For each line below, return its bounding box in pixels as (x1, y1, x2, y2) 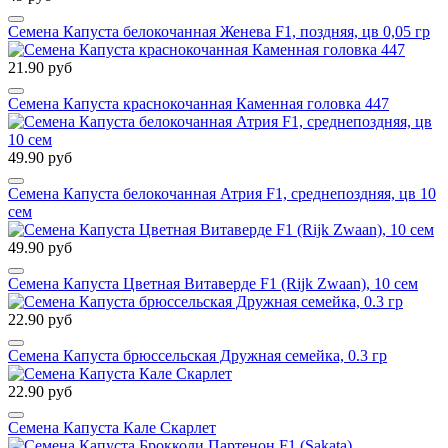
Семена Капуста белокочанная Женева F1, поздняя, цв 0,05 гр (8, 23, 430, 41)
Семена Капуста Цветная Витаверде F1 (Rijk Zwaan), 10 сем (8, 275, 418, 293)
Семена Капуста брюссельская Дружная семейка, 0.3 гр (8, 347, 387, 365)
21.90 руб (8, 59, 72, 77)
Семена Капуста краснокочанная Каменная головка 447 (8, 95, 389, 113)
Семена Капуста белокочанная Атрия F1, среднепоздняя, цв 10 (8, 185, 436, 203)
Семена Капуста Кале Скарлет (8, 419, 216, 437)
